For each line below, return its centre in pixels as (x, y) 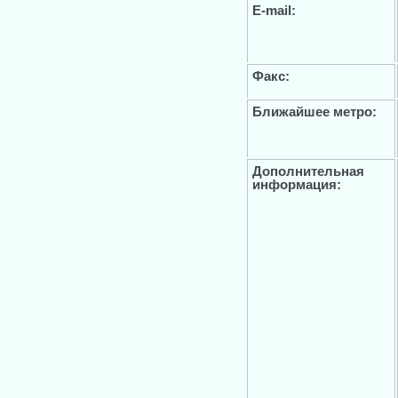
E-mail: (274, 10)
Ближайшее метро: (314, 111)
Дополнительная (308, 171)
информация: (297, 184)
